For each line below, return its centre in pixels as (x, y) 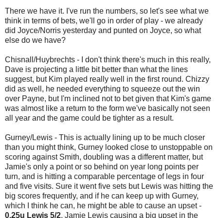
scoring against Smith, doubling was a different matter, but (104, 157)
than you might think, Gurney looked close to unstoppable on (109, 147)
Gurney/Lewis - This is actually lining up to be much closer (105, 137)
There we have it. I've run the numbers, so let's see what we (107, 11)
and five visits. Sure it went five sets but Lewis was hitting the (109, 186)
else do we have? (35, 40)
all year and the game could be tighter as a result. (89, 118)
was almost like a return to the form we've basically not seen (108, 108)
